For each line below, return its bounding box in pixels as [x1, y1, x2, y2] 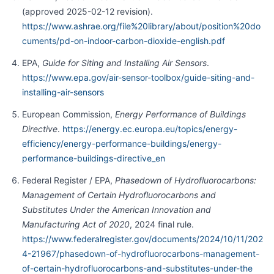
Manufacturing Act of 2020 [21, 219, 130, 230]
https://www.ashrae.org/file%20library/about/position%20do [21, 21, 261, 32]
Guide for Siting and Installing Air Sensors [42, 57, 207, 68]
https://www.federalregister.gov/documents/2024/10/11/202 [21, 234, 263, 245]
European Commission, [21, 109, 115, 120]
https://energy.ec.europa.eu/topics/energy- [62, 124, 237, 135]
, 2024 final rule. [129, 219, 194, 230]
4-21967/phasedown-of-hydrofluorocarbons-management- [21, 248, 259, 259]
